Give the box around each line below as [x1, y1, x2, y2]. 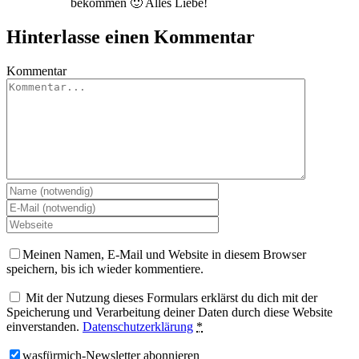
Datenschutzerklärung [83, 319, 193, 333]
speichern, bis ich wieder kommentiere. [6, 261, 204, 276]
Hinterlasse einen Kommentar [6, 26, 255, 47]
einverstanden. [6, 319, 83, 333]
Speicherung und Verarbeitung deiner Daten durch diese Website [6, 305, 333, 319]
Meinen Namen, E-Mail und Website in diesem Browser [22, 247, 306, 261]
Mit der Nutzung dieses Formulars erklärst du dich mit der [26, 290, 317, 305]
